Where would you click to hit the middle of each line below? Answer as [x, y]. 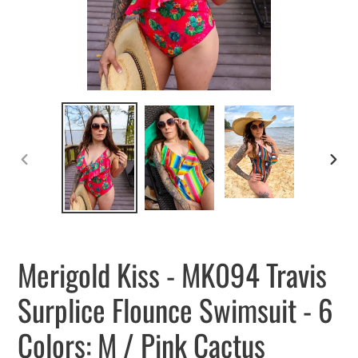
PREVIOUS [50, 178]
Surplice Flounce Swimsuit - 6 [175, 309]
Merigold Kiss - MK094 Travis [172, 274]
